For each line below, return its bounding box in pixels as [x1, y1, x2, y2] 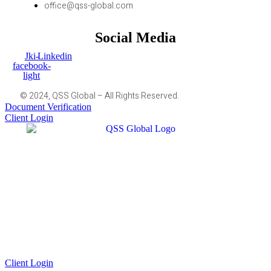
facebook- [12, 60, 51, 71]
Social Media [95, 30, 176, 45]
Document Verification [5, 102, 91, 113]
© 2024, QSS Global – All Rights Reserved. [20, 90, 179, 103]
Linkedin [38, 51, 73, 62]
